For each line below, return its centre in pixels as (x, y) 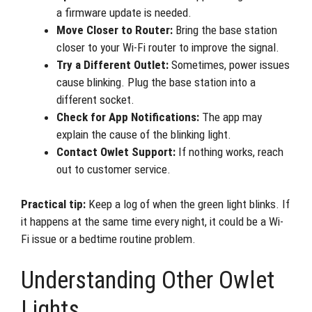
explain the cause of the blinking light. (144, 134)
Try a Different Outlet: (112, 64)
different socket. (95, 99)
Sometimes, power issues (229, 64)
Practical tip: (53, 204)
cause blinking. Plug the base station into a (156, 82)
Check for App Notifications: (128, 117)
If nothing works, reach (229, 151)
